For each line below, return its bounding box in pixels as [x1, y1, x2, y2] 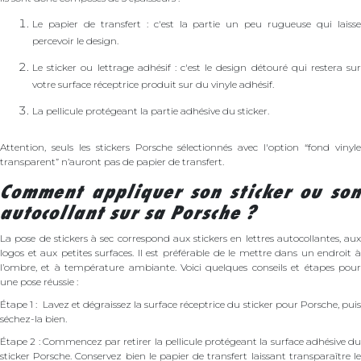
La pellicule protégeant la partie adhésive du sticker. [32, 104, 269, 117]
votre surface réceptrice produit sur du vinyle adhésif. [32, 77, 274, 90]
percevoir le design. [32, 34, 118, 47]
